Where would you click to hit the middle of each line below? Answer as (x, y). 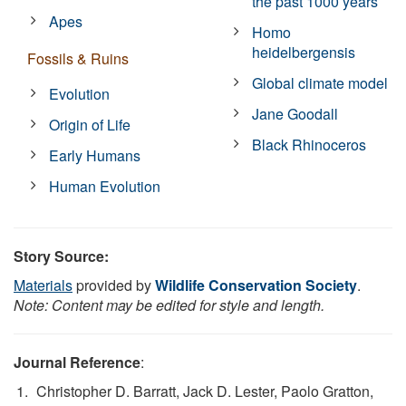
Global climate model (320, 82)
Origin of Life (90, 124)
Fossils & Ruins (78, 58)
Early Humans (95, 155)
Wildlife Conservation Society (256, 285)
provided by (114, 285)
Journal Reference (77, 362)
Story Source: (61, 256)
